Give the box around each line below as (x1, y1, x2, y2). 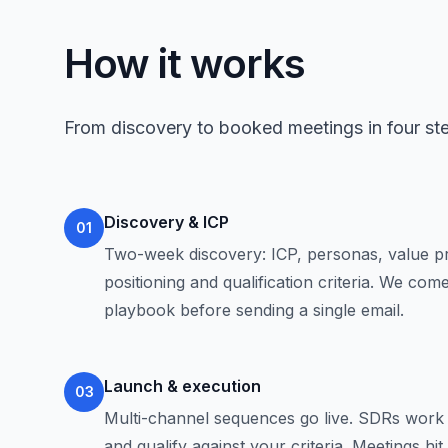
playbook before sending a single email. (104, 300, 404, 320)
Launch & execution (104, 376, 261, 396)
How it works (64, 39, 305, 88)
